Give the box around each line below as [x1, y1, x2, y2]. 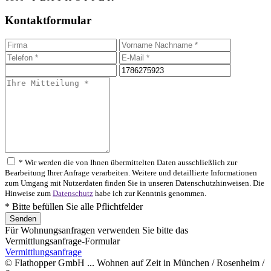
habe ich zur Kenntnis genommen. [93, 189, 206, 198]
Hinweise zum [5, 189, 53, 198]
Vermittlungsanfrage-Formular [5, 236, 120, 247]
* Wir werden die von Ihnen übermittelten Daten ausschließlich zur [17, 158, 237, 168]
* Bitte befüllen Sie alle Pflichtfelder [5, 201, 143, 212]
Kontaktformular [5, 14, 91, 27]
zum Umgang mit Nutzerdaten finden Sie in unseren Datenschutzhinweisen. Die [5, 179, 264, 188]
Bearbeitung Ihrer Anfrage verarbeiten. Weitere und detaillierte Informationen [5, 169, 257, 178]
